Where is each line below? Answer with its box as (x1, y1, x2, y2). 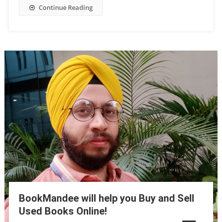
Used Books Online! (18, 205, 107, 218)
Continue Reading (38, 2, 93, 12)
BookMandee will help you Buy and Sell (18, 192, 194, 205)
